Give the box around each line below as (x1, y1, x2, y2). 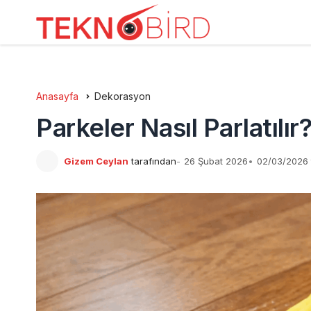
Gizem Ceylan (64, 155, 128, 167)
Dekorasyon (94, 90, 151, 102)
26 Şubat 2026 (184, 155, 248, 167)
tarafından (131, 155, 176, 167)
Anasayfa (36, 90, 78, 102)
